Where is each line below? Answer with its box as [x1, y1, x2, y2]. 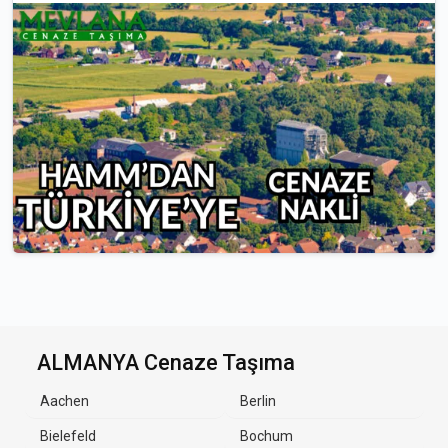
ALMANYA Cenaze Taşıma [37, 350, 295, 375]
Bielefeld [40, 428, 96, 444]
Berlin [239, 393, 276, 409]
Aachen [40, 393, 89, 409]
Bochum [239, 428, 293, 444]
